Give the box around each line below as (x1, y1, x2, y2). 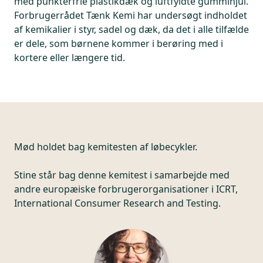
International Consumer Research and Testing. (14, 197, 221, 210)
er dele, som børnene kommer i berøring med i (14, 37, 223, 50)
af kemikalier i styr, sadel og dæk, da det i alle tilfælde (14, 23, 249, 36)
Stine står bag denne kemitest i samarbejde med (14, 168, 230, 181)
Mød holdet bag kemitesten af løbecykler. (14, 140, 197, 153)
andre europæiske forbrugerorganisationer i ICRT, (14, 183, 238, 195)
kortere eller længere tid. (14, 51, 125, 64)
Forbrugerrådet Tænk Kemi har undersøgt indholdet (14, 9, 247, 22)
